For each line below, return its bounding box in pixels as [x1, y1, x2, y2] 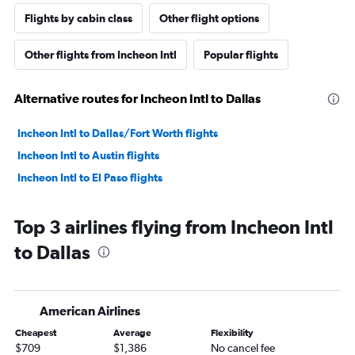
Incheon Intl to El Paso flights [17, 171, 162, 185]
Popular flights [204, 48, 278, 62]
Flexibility [211, 327, 254, 339]
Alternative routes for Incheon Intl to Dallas [14, 91, 261, 106]
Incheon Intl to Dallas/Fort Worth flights [17, 127, 218, 140]
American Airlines [40, 303, 140, 319]
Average [113, 327, 151, 339]
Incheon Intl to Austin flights [17, 149, 159, 162]
